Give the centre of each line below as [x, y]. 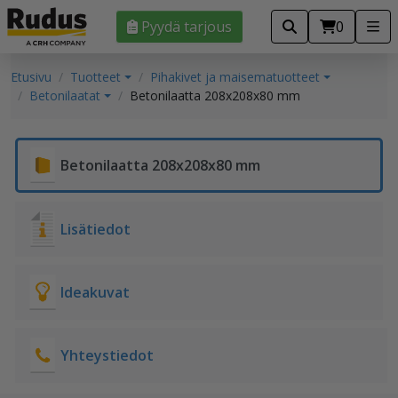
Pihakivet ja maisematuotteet [235, 77]
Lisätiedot [96, 230]
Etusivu [31, 77]
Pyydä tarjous [186, 27]
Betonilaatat [65, 96]
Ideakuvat [95, 293]
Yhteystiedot [107, 356]
